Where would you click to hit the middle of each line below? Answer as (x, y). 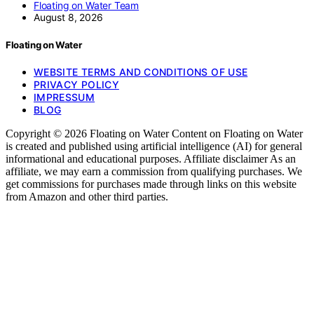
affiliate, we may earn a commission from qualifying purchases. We (154, 171)
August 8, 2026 (68, 18)
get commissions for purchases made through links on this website (151, 184)
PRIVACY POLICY (76, 84)
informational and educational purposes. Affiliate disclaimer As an (151, 158)
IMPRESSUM (64, 97)
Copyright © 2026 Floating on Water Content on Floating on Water (154, 133)
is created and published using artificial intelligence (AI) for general (154, 146)
